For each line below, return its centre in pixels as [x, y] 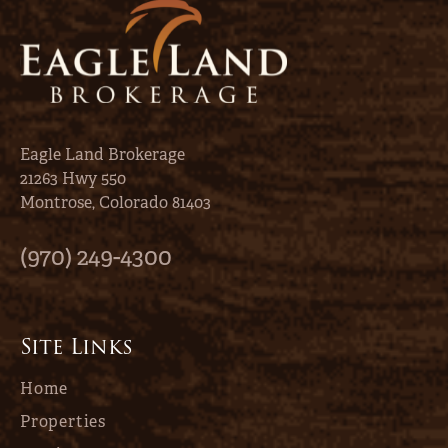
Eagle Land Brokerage [102, 154]
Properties [63, 421]
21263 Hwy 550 [73, 178]
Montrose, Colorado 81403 [115, 202]
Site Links [76, 346]
